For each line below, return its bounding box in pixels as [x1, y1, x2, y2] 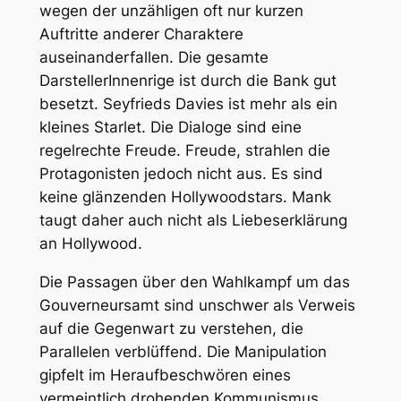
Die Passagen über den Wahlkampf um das [38, 272, 350, 291]
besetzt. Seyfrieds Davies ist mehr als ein [38, 95, 337, 114]
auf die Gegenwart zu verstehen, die [38, 319, 303, 337]
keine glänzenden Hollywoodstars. [38, 188, 292, 207]
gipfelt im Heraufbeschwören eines [38, 365, 291, 384]
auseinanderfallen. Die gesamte [38, 48, 269, 67]
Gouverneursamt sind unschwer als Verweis [38, 295, 355, 314]
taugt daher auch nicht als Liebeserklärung [38, 211, 347, 230]
